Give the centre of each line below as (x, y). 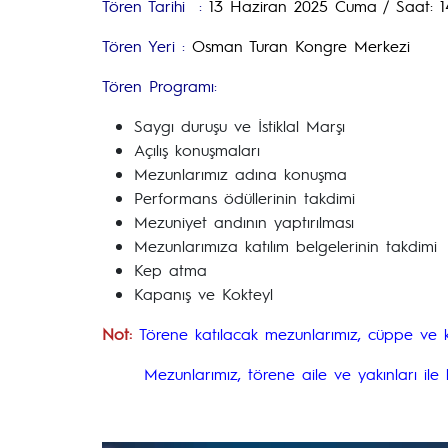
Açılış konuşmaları (197, 149)
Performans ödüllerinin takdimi (244, 197)
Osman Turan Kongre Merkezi (297, 45)
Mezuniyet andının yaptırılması (244, 221)
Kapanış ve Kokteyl (203, 293)
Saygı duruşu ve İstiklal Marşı (239, 125)
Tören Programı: (159, 85)
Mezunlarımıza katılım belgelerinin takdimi (285, 245)
